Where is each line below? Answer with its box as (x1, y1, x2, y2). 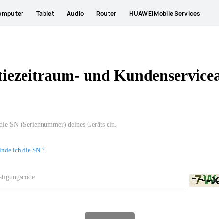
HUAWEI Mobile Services (129, 9, 200, 18)
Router (96, 9, 117, 18)
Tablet (36, 9, 54, 18)
